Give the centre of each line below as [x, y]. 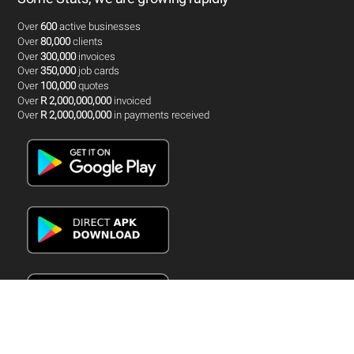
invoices [96, 56]
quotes [93, 86]
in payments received [161, 115]
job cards [98, 71]
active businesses [99, 27]
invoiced [132, 100]
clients [87, 42]
